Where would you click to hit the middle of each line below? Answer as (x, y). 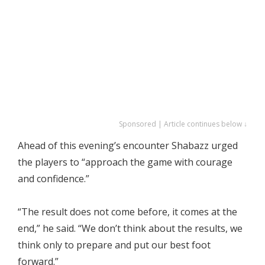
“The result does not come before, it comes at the (127, 211)
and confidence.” (54, 178)
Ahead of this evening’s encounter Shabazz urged (128, 145)
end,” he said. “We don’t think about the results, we (130, 228)
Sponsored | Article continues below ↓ (183, 124)
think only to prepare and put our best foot (114, 245)
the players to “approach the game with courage (125, 162)
